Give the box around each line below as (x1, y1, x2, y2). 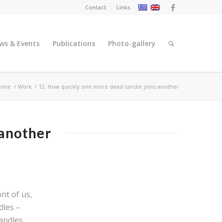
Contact (85, 3, 107, 11)
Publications (53, 39, 96, 48)
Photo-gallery (108, 39, 156, 48)
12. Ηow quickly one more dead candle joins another (39, 83, 179, 90)
